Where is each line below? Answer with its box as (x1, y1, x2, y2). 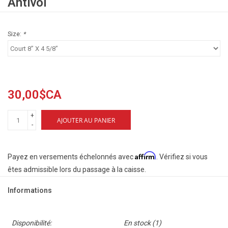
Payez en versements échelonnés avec (8, 153, 135, 161)
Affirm (135, 151, 156, 160)
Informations (8, 186, 52, 195)
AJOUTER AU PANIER (57, 116, 115, 125)
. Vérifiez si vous (156, 153, 208, 161)
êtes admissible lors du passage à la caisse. (8, 165, 146, 174)
